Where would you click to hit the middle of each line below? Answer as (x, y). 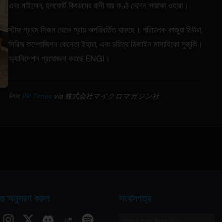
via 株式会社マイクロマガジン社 (105, 96)
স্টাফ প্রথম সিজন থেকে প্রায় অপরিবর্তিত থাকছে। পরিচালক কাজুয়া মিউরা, (106, 30)
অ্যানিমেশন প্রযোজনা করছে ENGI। (59, 59)
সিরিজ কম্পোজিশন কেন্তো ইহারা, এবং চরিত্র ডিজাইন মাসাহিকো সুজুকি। (106, 44)
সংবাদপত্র (135, 198)
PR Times (37, 96)
